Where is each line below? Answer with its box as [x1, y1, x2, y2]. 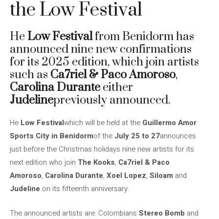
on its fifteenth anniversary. [40, 183, 130, 194]
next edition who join [10, 157, 78, 168]
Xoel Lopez [107, 170, 146, 181]
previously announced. [53, 93, 171, 108]
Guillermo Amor [142, 117, 197, 128]
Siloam [150, 170, 173, 181]
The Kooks [78, 157, 115, 168]
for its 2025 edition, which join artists [10, 55, 199, 69]
